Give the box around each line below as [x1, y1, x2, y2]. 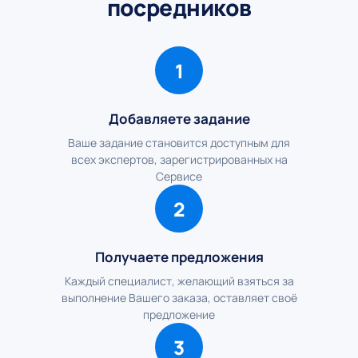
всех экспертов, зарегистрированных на [70, 152, 288, 167]
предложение [143, 307, 215, 322]
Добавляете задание [108, 109, 250, 128]
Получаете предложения [94, 248, 264, 266]
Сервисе [156, 169, 202, 184]
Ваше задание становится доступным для [68, 135, 290, 150]
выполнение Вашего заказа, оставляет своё [61, 290, 297, 305]
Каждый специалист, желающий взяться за [64, 273, 294, 288]
